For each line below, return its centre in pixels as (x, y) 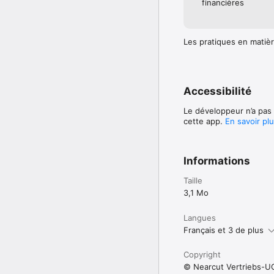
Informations (217, 161)
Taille (193, 180)
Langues (200, 217)
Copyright (202, 254)
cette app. (204, 121)
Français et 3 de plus (224, 230)
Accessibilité (217, 91)
